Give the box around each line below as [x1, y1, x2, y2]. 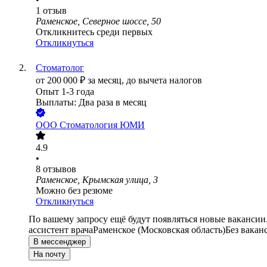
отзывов [43, 164, 76, 175]
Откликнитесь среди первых [36, 27, 153, 38]
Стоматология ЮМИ [60, 120, 145, 131]
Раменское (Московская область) [93, 225, 225, 235]
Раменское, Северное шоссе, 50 [36, 16, 161, 27]
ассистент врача [29, 225, 93, 235]
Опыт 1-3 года [36, 86, 94, 97]
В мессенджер [33, 237, 86, 247]
